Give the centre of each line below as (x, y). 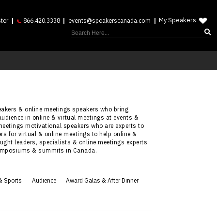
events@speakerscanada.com (109, 20)
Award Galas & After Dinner (102, 180)
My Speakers (178, 20)
